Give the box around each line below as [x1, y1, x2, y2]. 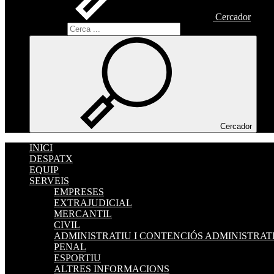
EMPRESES [54, 187, 104, 197]
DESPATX [29, 154, 73, 164]
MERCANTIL [54, 209, 112, 219]
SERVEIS [29, 176, 69, 186]
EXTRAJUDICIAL [54, 198, 132, 208]
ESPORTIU [54, 253, 101, 263]
